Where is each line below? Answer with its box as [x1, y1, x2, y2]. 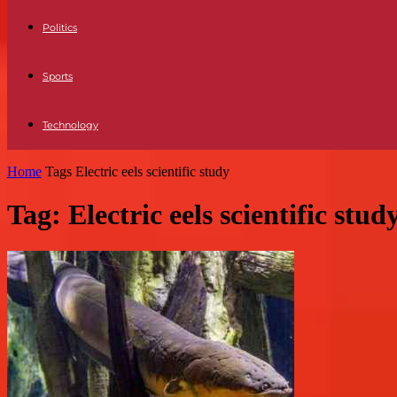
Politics [43, 21, 77, 34]
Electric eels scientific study [75, 164, 230, 179]
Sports [43, 70, 73, 82]
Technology [43, 119, 98, 131]
